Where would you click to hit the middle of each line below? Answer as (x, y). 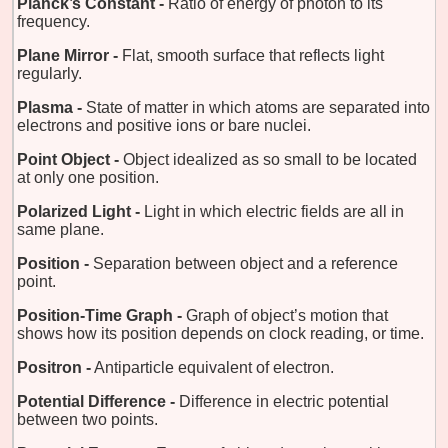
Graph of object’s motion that (287, 315)
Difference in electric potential (284, 401)
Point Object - (68, 159)
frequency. (53, 21)
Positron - (54, 367)
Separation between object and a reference (245, 263)
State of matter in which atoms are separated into (258, 107)
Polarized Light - (78, 211)
